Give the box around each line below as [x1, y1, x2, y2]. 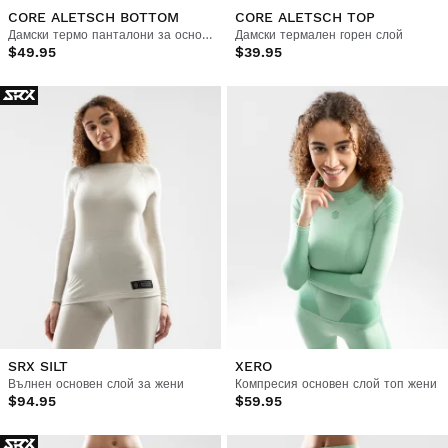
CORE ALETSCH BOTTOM [8, 8, 179, 25]
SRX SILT [8, 357, 68, 374]
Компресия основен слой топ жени [234, 376, 437, 391]
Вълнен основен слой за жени [8, 376, 184, 391]
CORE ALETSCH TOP [234, 8, 375, 25]
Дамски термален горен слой [234, 27, 403, 42]
